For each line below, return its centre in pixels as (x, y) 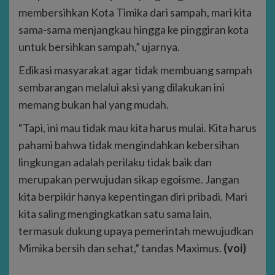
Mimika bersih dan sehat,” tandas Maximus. (121, 248)
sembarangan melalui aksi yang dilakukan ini (122, 87)
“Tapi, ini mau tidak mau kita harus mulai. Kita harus (137, 128)
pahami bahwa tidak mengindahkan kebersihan (129, 145)
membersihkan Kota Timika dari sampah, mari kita (135, 13)
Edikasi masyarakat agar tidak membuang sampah (135, 70)
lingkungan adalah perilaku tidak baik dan (115, 162)
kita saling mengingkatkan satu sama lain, (115, 214)
